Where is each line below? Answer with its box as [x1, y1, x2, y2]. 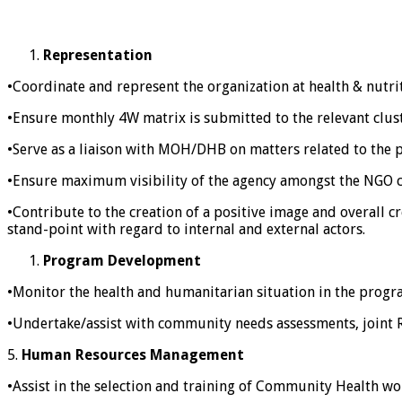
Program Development [43, 251, 201, 269]
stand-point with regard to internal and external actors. [7, 220, 365, 238]
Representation [43, 46, 153, 64]
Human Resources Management [22, 345, 244, 363]
